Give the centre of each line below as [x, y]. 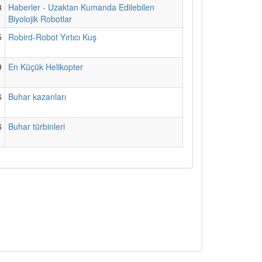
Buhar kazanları [37, 96]
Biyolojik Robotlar [40, 18]
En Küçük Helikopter [46, 66]
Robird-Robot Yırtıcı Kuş [53, 37]
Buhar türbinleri [37, 126]
